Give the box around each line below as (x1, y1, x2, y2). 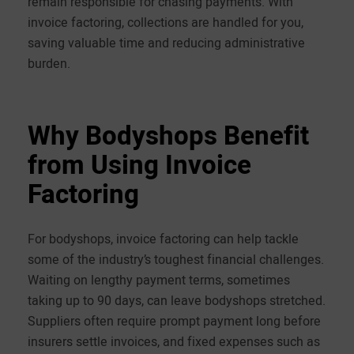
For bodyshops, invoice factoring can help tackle (28, 229, 299, 249)
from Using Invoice (28, 145, 251, 185)
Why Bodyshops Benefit (28, 116, 309, 156)
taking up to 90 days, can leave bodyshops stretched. (28, 291, 326, 311)
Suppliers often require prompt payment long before (28, 311, 321, 331)
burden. (28, 54, 70, 73)
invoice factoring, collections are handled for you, (28, 13, 303, 32)
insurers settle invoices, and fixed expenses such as (28, 332, 320, 352)
